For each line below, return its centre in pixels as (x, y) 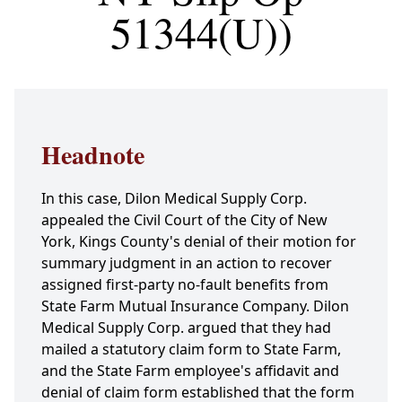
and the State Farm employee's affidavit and (190, 371)
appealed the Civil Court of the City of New (184, 220)
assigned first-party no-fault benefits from (185, 285)
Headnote (93, 155)
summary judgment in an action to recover (187, 263)
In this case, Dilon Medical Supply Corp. (174, 199)
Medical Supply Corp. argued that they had (186, 328)
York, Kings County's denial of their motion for (199, 242)
